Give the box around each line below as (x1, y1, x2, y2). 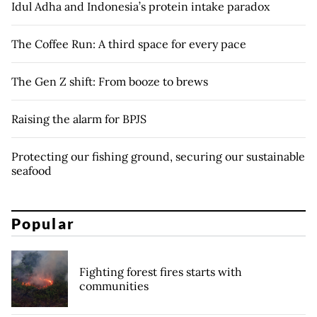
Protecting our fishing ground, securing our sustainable (11, 149, 305, 163)
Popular (11, 214, 75, 233)
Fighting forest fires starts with (79, 265, 242, 279)
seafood (11, 163, 52, 178)
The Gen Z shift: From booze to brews (11, 74, 208, 88)
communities (79, 279, 149, 294)
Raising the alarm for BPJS (11, 111, 146, 126)
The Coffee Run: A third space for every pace (11, 36, 246, 51)
